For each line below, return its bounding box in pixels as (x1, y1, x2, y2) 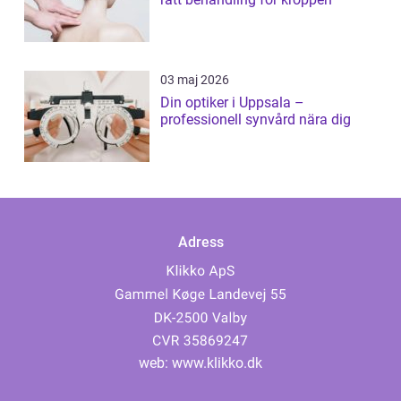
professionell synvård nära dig (160, 111, 351, 129)
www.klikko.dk (172, 354, 262, 372)
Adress (177, 234, 224, 252)
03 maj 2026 (160, 73, 229, 88)
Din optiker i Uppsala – (160, 94, 304, 112)
